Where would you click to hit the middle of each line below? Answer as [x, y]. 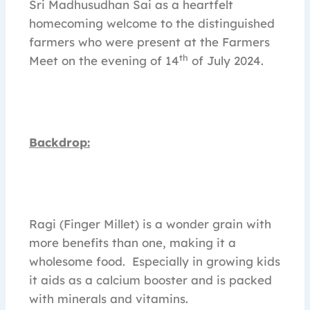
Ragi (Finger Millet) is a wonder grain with [150, 224]
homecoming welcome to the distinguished [152, 24]
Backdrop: [60, 143]
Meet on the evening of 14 [104, 61]
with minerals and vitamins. [109, 299]
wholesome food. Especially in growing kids [155, 262]
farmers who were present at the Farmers [149, 42]
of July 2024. [226, 61]
